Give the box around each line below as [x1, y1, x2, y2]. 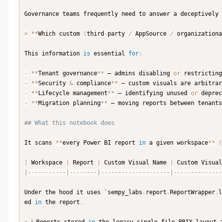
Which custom [38, 30, 83, 38]
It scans [24, 139, 55, 147]
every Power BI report [62, 139, 139, 147]
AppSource [132, 30, 170, 38]
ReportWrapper [170, 189, 215, 196]
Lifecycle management [38, 90, 108, 97]
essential [90, 50, 128, 57]
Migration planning [38, 100, 101, 107]
